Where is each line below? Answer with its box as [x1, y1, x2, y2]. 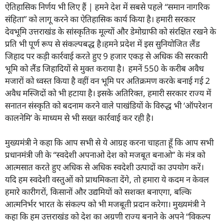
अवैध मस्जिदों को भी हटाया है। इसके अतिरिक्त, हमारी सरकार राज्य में [5, 87, 211, 99]
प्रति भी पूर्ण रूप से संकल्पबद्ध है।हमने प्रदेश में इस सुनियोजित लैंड [5, 37, 200, 49]
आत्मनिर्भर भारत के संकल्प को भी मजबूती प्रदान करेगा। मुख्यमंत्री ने [5, 198, 205, 210]
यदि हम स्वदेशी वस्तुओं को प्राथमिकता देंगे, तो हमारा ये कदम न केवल [5, 174, 209, 185]
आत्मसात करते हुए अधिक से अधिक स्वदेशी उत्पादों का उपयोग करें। [5, 161, 204, 173]
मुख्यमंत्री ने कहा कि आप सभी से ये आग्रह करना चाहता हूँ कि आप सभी [5, 137, 214, 148]
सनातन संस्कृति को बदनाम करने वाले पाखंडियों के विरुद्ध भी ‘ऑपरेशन [5, 99, 212, 111]
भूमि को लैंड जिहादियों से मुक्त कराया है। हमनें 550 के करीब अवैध [5, 62, 204, 74]
